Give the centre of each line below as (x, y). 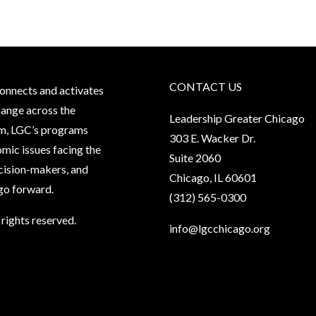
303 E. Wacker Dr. (212, 138)
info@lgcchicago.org (220, 228)
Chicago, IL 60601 (213, 177)
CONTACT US (206, 87)
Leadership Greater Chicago (237, 118)
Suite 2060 (195, 157)
